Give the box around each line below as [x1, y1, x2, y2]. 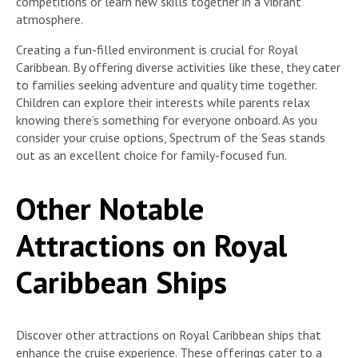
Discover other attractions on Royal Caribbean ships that [16, 327, 321, 344]
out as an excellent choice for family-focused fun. [16, 147, 287, 164]
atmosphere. [16, 11, 83, 28]
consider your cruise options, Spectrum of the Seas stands [16, 129, 325, 146]
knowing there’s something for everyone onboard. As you [16, 112, 317, 129]
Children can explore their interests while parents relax [16, 94, 310, 111]
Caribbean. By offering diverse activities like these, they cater [16, 59, 340, 76]
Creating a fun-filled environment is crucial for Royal [16, 42, 298, 58]
